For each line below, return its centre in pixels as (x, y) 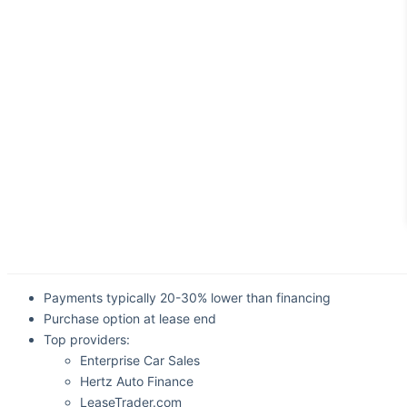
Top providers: (87, 340)
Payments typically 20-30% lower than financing (187, 298)
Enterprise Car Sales (140, 361)
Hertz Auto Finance (137, 382)
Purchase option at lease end (130, 319)
